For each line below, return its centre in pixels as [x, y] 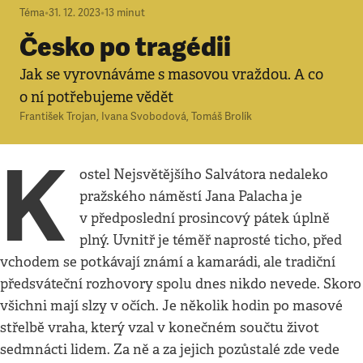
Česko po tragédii [125, 47]
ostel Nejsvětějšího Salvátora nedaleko [204, 175]
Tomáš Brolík [222, 117]
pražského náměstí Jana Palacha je [191, 196]
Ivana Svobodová [144, 117]
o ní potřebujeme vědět [96, 97]
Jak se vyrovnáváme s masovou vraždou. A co [171, 75]
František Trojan [58, 117]
